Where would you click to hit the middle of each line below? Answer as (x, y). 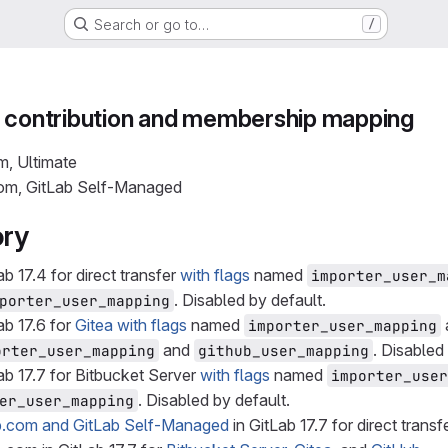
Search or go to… (151, 24)
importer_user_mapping (342, 325)
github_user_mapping (283, 350)
